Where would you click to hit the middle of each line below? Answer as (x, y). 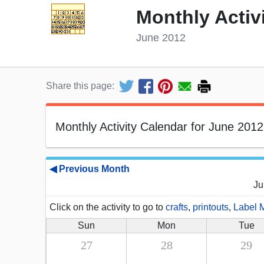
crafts (177, 207)
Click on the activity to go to (108, 207)
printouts (211, 207)
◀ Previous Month (90, 169)
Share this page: (80, 86)
